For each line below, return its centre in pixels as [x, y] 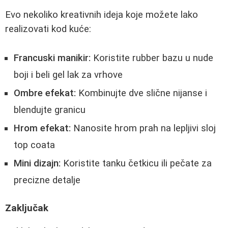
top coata [34, 145]
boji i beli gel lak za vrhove [68, 75]
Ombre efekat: [45, 93]
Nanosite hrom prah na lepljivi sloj [143, 129]
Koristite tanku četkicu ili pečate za [136, 164]
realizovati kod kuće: [48, 29]
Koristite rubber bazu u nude [152, 58]
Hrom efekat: [42, 129]
